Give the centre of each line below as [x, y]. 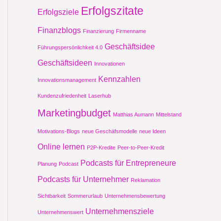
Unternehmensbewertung [135, 196]
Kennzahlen [119, 79]
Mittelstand [169, 115]
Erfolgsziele [58, 12]
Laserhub [100, 96]
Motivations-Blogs [59, 131]
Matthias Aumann [133, 115]
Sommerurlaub [85, 196]
